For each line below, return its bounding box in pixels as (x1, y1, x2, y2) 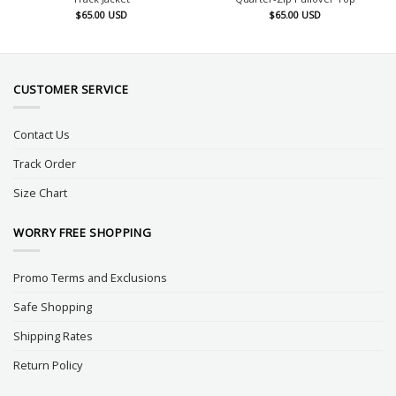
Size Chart (13, 184, 67, 201)
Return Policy (13, 356, 82, 373)
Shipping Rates (13, 327, 93, 344)
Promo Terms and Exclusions (13, 269, 167, 286)
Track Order (13, 155, 76, 171)
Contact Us (13, 126, 70, 142)
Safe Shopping (13, 298, 92, 315)
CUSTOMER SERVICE (13, 81, 129, 98)
